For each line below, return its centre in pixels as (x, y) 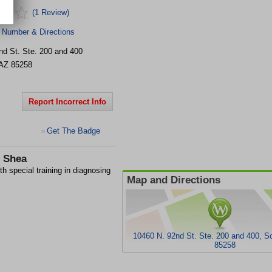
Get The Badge (73, 131)
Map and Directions (174, 180)
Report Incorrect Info (67, 102)
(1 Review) (51, 12)
